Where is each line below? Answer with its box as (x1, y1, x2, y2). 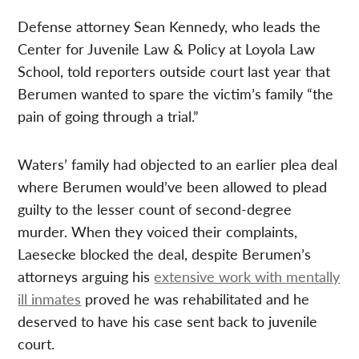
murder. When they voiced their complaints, (18, 220, 298, 241)
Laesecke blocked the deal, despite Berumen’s (18, 243, 312, 264)
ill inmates (18, 288, 82, 309)
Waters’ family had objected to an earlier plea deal (18, 153, 338, 174)
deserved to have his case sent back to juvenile (18, 310, 318, 331)
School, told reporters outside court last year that (18, 60, 331, 81)
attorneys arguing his (18, 265, 155, 286)
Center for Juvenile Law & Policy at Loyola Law (18, 38, 316, 58)
